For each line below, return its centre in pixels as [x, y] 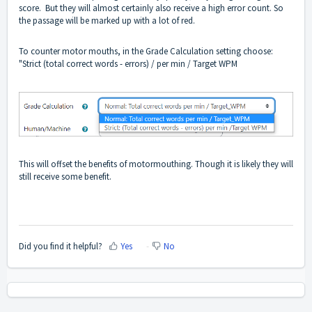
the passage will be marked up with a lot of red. [108, 21]
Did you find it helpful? [61, 247]
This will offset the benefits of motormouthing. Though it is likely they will [156, 164]
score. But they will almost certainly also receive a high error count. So [151, 8]
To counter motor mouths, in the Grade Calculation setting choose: [146, 52]
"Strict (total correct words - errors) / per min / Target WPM [128, 64]
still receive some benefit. [65, 177]
